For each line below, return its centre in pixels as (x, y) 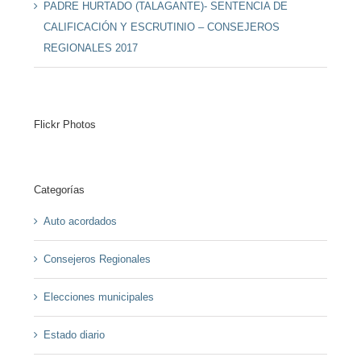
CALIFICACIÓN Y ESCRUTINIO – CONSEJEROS (161, 27)
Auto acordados (80, 221)
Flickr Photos (64, 125)
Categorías (59, 189)
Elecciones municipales (98, 297)
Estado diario (74, 334)
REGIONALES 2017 (90, 48)
